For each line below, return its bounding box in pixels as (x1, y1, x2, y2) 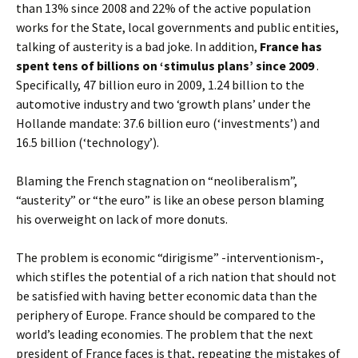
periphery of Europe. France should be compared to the (16, 307, 316, 323)
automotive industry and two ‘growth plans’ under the (16, 96, 311, 112)
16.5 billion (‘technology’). (16, 134, 159, 150)
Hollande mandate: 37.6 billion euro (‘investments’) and (16, 115, 320, 131)
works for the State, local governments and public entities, (16, 19, 339, 35)
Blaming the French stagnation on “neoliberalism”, (16, 173, 297, 189)
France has (260, 38, 322, 54)
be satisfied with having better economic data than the (16, 288, 317, 304)
